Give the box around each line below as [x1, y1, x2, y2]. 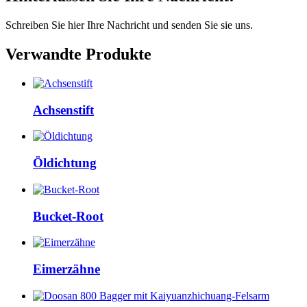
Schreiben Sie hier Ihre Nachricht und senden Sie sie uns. [5, 19, 253, 32]
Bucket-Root [33, 208, 103, 223]
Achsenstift [33, 102, 94, 117]
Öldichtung [33, 156, 97, 171]
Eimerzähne [33, 261, 100, 276]
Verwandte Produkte [5, 45, 151, 63]
